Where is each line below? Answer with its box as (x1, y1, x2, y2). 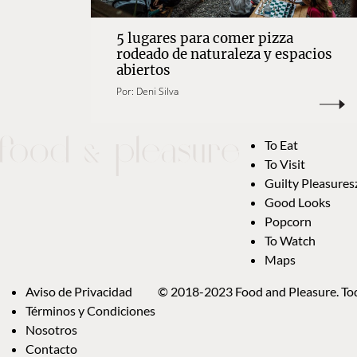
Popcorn (265, 214, 312, 229)
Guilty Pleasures (265, 175, 355, 191)
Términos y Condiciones (25, 303, 158, 319)
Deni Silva (136, 84, 178, 99)
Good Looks (265, 194, 331, 210)
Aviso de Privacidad (25, 284, 132, 300)
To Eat (265, 137, 298, 153)
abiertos (116, 61, 171, 80)
